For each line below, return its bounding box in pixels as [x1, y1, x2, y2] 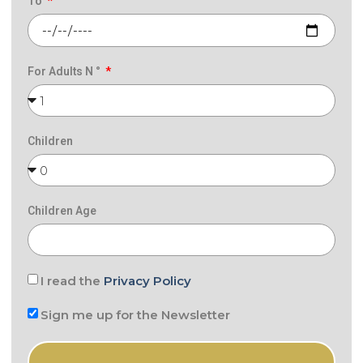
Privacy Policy [104, 273, 191, 289]
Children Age [28, 203, 96, 220]
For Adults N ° [28, 63, 103, 81]
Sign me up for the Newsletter [41, 307, 230, 323]
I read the [41, 273, 104, 289]
